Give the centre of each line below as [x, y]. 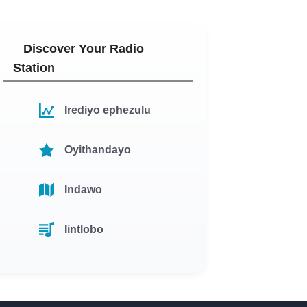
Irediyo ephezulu [108, 110]
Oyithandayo [98, 150]
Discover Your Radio [84, 49]
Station [34, 68]
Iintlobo [84, 229]
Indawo [84, 189]
